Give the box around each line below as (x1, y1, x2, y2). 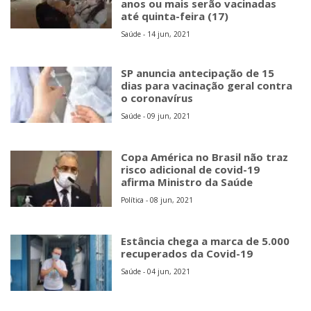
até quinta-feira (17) (121, 8, 229, 23)
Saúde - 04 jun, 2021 (121, 267, 191, 277)
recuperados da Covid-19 (121, 246, 253, 261)
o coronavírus (121, 90, 194, 105)
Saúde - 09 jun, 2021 (121, 110, 191, 121)
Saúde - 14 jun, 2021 (121, 28, 191, 39)
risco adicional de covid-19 (121, 162, 260, 176)
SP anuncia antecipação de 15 (121, 65, 275, 80)
